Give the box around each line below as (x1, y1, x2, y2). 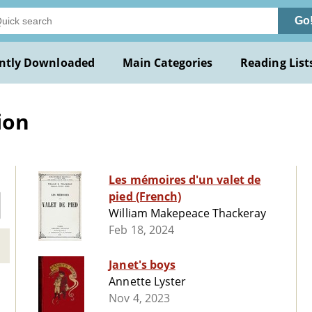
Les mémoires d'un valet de (109, 172, 261, 188)
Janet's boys (109, 257, 175, 273)
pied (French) (109, 189, 181, 205)
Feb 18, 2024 (109, 222, 174, 238)
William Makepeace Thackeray (109, 205, 267, 221)
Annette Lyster (109, 274, 186, 290)
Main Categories (122, 55, 213, 70)
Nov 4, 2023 (109, 290, 170, 306)
